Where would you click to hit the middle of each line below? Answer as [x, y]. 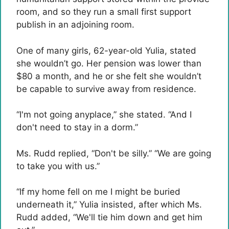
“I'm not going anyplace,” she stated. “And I [104, 114]
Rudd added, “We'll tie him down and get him [109, 217]
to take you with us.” [58, 166]
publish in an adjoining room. [75, 25]
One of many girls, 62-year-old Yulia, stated [106, 50]
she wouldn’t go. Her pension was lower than [109, 63]
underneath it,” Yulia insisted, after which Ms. [109, 204]
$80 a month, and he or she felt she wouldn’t [109, 76]
